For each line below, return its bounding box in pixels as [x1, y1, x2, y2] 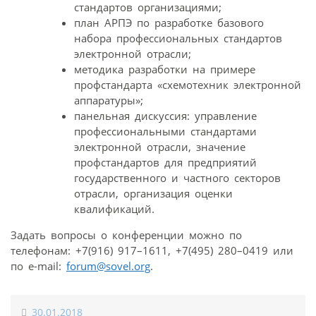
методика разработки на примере [74, 62, 255, 77]
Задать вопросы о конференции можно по [11, 228, 242, 243]
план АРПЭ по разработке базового [74, 16, 264, 30]
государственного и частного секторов [74, 171, 281, 186]
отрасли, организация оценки [74, 186, 233, 201]
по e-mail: [11, 259, 66, 274]
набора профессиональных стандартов [74, 31, 282, 46]
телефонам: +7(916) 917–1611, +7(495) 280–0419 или [11, 243, 293, 258]
